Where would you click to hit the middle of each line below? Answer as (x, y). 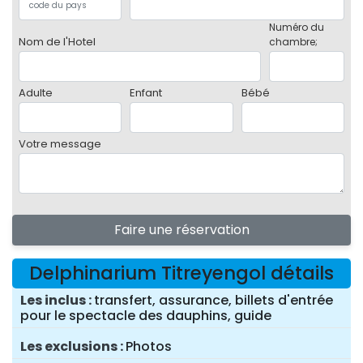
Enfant (146, 93)
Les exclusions (69, 347)
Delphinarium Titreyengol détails (181, 273)
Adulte (36, 93)
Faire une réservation (181, 230)
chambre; (293, 42)
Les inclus (53, 301)
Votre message (60, 144)
